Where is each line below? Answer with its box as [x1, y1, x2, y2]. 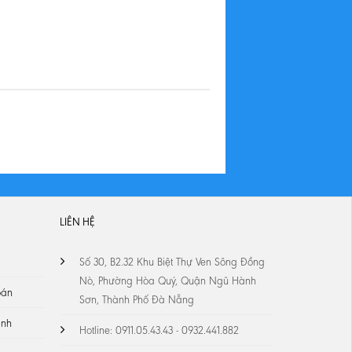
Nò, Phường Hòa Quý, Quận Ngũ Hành [79, 274, 257, 288]
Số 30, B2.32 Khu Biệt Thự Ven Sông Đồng [79, 255, 266, 269]
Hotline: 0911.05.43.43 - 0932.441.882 [79, 324, 240, 338]
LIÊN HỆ [60, 215, 96, 229]
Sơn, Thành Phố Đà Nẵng [79, 293, 195, 307]
